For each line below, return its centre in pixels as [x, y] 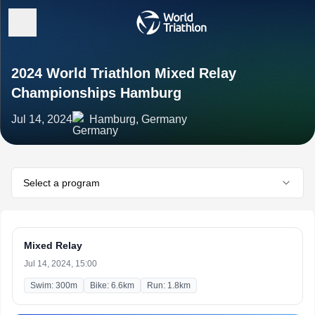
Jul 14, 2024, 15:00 [60, 264]
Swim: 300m [54, 285]
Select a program [62, 183]
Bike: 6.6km [112, 285]
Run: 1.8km [169, 285]
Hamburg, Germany [138, 119]
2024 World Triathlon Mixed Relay [124, 73]
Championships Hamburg [96, 93]
